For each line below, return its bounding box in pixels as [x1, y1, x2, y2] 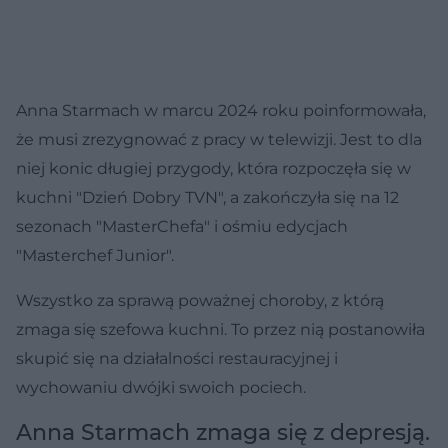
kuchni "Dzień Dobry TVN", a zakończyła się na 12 [16, 187, 399, 207]
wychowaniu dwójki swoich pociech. [16, 377, 306, 397]
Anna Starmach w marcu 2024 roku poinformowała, [16, 100, 426, 120]
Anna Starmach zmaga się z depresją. [16, 418, 430, 446]
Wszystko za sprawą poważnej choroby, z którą [16, 290, 384, 310]
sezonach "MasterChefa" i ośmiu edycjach [16, 216, 348, 236]
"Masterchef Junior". [16, 245, 174, 265]
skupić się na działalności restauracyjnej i [16, 348, 338, 368]
